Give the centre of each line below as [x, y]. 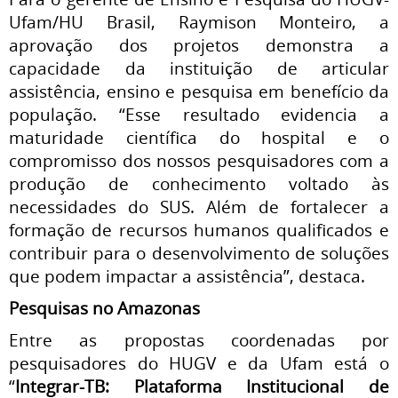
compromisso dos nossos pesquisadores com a [199, 160]
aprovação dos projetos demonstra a [199, 45]
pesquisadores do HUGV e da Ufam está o [199, 363]
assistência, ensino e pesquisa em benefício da [199, 91]
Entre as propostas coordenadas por [199, 340]
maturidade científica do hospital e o [199, 137]
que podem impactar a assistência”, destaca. [187, 276]
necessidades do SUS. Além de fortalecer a [199, 207]
